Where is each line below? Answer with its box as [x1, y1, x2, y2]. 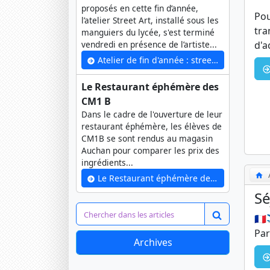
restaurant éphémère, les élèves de [81, 121, 222, 133]
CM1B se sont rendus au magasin [81, 133, 213, 145]
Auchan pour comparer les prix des [81, 145, 219, 157]
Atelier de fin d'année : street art [95, 54, 212, 66]
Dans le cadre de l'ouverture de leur [81, 108, 222, 121]
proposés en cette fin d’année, [81, 2, 198, 14]
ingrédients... [81, 157, 133, 169]
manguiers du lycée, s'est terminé [81, 27, 215, 39]
